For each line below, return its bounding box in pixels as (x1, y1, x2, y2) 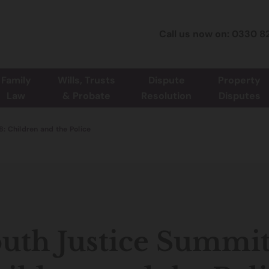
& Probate (62, 89, 110, 103)
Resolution (141, 89, 192, 103)
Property (218, 74, 261, 87)
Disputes (218, 89, 261, 103)
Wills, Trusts (57, 74, 115, 87)
